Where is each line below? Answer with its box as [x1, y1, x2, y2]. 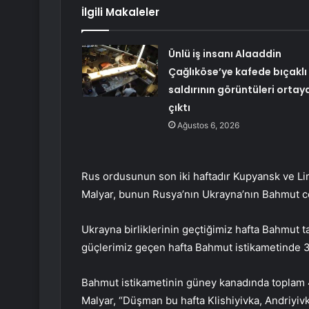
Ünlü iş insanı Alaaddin [168, 47, 281, 61]
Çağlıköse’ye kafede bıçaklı [168, 65, 307, 79]
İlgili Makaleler [81, 5, 159, 20]
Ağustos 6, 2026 [177, 120, 239, 131]
